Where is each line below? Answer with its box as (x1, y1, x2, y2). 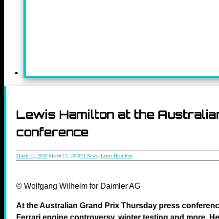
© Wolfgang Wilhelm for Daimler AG (16, 181, 140, 190)
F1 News (80, 153, 98, 158)
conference (16, 124, 88, 139)
